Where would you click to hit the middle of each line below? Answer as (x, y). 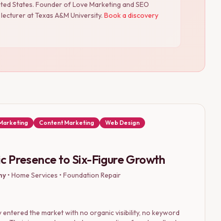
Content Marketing (67, 122)
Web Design (122, 122)
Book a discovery (131, 15)
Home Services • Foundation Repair (66, 175)
